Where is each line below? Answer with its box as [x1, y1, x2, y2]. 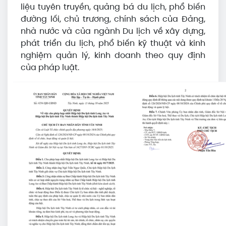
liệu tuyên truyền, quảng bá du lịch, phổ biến [21, 2, 205, 12]
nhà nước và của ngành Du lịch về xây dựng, [21, 26, 205, 36]
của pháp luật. [21, 62, 79, 73]
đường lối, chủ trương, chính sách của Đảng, [21, 14, 205, 24]
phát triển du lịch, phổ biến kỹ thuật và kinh [21, 38, 205, 48]
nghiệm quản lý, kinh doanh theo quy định [21, 50, 205, 61]
